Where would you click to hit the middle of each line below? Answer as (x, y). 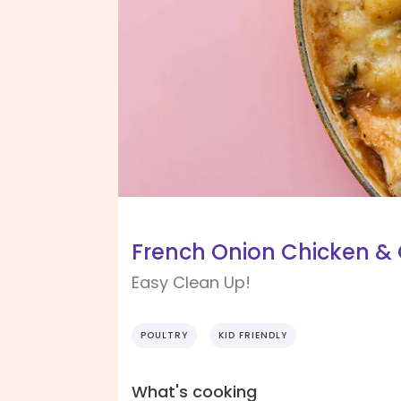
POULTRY (164, 336)
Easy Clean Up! (191, 283)
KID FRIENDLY (253, 336)
